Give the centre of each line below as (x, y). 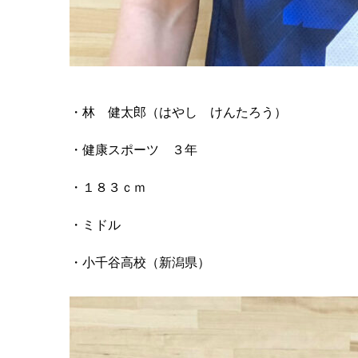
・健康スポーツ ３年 (133, 149)
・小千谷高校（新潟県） (140, 263)
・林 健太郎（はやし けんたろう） (178, 112)
